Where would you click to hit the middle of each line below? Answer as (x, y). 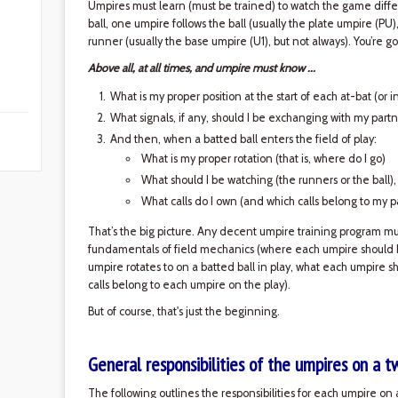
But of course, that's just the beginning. (183, 311)
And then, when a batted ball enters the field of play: (243, 139)
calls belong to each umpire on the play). (189, 285)
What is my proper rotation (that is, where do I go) (263, 159)
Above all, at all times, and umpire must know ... (201, 68)
